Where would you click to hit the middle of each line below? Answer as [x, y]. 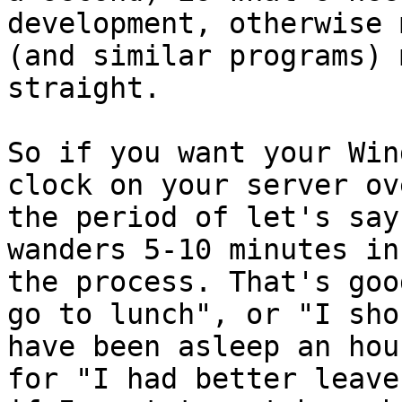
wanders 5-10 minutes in [203, 250]
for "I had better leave [203, 379]
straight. [84, 88]
